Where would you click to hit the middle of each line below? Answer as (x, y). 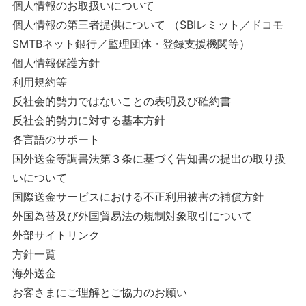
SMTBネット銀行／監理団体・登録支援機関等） (131, 44)
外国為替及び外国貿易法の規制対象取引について (132, 216)
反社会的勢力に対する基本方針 (88, 120)
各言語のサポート (56, 139)
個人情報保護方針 (56, 63)
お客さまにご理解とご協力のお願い (99, 292)
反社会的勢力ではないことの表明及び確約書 (121, 101)
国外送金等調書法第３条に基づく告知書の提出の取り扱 (149, 158)
